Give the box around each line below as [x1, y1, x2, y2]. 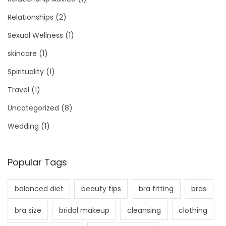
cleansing [127, 205, 161, 215]
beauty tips [81, 184, 121, 194]
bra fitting [138, 184, 174, 194]
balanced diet [14, 184, 64, 194]
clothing [179, 205, 208, 215]
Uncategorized [8, 103, 59, 114]
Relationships [8, 12, 53, 23]
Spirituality [8, 67, 44, 77]
